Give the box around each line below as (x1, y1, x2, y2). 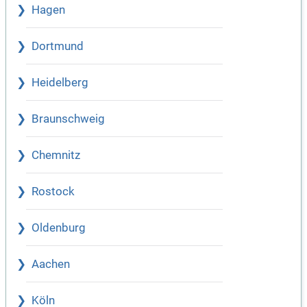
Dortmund (32, 40, 84, 53)
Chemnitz (32, 149, 80, 162)
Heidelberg (32, 76, 88, 90)
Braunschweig (32, 112, 105, 126)
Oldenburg (32, 221, 86, 235)
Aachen (32, 258, 70, 271)
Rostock (32, 185, 75, 199)
